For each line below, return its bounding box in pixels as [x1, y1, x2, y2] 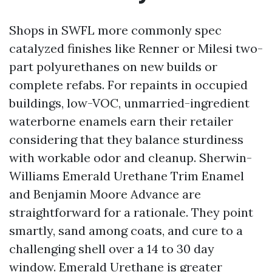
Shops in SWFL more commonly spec [9, 22, 222, 38]
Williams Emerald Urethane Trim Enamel [9, 168, 244, 183]
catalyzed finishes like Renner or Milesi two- [9, 41, 263, 56]
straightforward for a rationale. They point [9, 205, 253, 220]
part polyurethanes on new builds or [9, 59, 217, 74]
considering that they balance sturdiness [9, 132, 243, 147]
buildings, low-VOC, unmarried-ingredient [9, 95, 250, 110]
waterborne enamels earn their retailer [9, 114, 233, 129]
